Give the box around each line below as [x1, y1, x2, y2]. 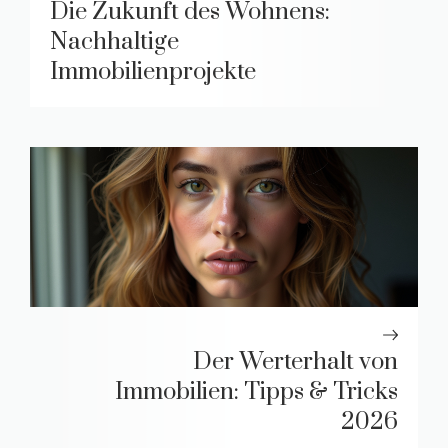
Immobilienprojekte [50, 57, 256, 88]
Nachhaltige [50, 27, 179, 58]
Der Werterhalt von [193, 347, 398, 378]
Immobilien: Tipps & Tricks [115, 377, 398, 408]
